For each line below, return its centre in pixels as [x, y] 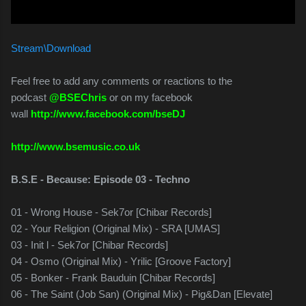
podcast [30, 97]
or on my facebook [150, 97]
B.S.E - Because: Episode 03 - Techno [100, 179]
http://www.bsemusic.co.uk [75, 146]
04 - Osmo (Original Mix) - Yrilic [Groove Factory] [121, 261]
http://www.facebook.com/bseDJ [108, 113]
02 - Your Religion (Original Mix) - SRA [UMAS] [115, 228]
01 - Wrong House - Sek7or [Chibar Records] [111, 212]
